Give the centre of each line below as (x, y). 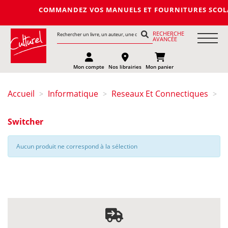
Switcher (25, 122)
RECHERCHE (169, 33)
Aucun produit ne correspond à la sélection (77, 146)
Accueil (21, 94)
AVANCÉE (165, 39)
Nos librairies (125, 67)
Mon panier (160, 67)
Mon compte (89, 67)
